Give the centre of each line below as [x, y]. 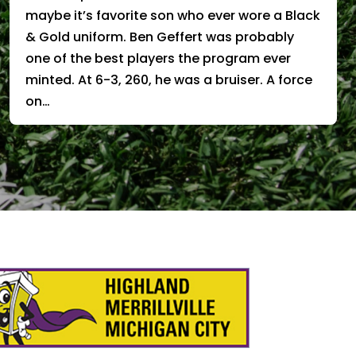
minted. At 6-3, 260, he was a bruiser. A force [169, 80]
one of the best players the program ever [158, 59]
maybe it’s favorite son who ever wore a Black [173, 16]
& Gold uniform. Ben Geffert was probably [160, 37]
